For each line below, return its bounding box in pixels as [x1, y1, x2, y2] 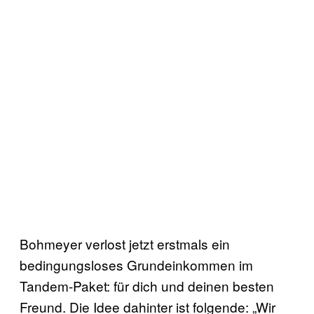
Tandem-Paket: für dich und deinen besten [20, 275, 274, 295]
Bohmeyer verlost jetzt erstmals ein [20, 233, 230, 253]
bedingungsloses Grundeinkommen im [20, 254, 253, 274]
